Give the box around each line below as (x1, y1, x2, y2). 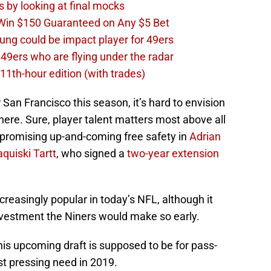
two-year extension (127, 147, 219, 160)
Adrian (189, 130, 221, 143)
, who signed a (56, 147, 127, 160)
